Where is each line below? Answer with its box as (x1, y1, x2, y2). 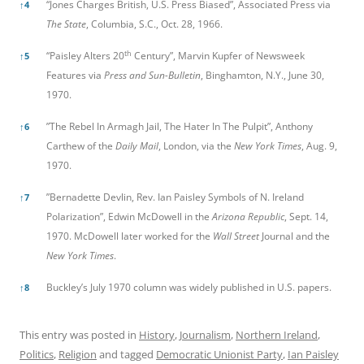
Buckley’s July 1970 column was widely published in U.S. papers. (46, 280, 331, 295)
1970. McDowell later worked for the (46, 229, 213, 244)
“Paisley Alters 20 (46, 49, 124, 63)
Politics (19, 347, 54, 362)
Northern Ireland (236, 327, 318, 343)
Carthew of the (46, 139, 115, 154)
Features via (46, 68, 104, 83)
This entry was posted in (19, 327, 139, 343)
